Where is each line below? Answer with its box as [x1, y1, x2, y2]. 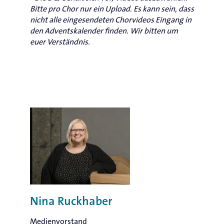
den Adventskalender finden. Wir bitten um [30, 25, 178, 36]
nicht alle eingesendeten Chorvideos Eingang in [30, 14, 191, 25]
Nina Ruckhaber [30, 194, 112, 208]
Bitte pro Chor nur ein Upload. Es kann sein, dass [30, 3, 194, 14]
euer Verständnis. [30, 36, 90, 47]
